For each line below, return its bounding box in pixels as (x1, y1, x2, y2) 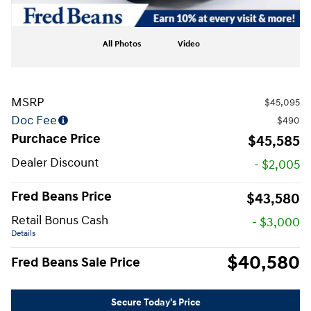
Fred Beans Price (11, 189, 112, 205)
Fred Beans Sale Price (11, 255, 140, 271)
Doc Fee (11, 112, 57, 128)
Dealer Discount (11, 155, 99, 171)
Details (11, 228, 35, 239)
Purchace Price (11, 131, 101, 147)
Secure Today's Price (110, 296, 201, 308)
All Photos (103, 39, 142, 49)
